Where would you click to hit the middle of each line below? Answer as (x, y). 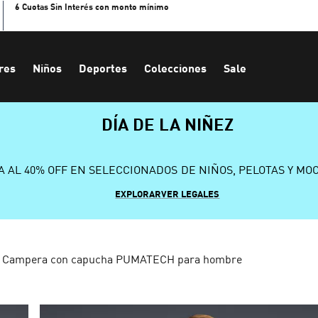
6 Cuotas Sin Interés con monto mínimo (92, 7)
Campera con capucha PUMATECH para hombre (122, 259)
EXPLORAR (138, 194)
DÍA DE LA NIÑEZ (168, 124)
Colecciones (175, 68)
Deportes (103, 68)
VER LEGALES (191, 194)
